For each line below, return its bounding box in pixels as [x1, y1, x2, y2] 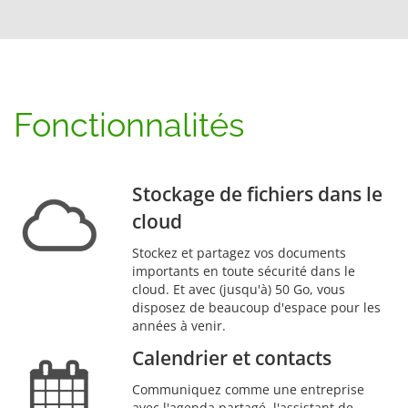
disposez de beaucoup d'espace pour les [132, 298, 381, 316]
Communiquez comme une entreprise [132, 380, 364, 398]
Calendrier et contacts [132, 344, 331, 371]
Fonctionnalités [14, 105, 244, 145]
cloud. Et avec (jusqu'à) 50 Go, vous [132, 280, 345, 298]
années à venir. [132, 316, 226, 334]
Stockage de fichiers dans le [132, 180, 382, 207]
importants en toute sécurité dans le [132, 261, 355, 280]
